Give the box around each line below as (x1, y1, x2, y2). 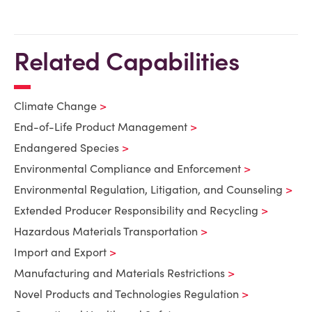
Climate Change (14, 99, 97, 113)
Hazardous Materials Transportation (14, 224, 198, 238)
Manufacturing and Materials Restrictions (14, 266, 225, 280)
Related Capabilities (14, 45, 239, 77)
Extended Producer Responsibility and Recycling (14, 203, 258, 217)
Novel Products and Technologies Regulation (14, 287, 239, 301)
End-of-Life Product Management (14, 120, 187, 134)
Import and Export (14, 245, 107, 259)
